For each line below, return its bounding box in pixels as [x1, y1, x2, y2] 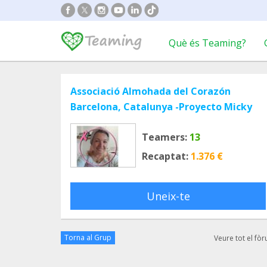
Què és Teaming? [169, 36, 246, 49]
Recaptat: [142, 150, 188, 163]
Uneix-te [146, 189, 190, 203]
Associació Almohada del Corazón [70, 85, 231, 98]
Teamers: [142, 131, 187, 144]
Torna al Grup [64, 232, 111, 243]
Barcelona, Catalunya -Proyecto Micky [70, 100, 252, 113]
